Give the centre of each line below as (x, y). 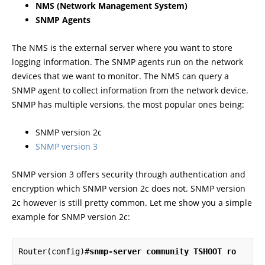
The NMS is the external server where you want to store (122, 48)
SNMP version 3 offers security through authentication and (129, 174)
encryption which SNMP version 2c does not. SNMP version (129, 188)
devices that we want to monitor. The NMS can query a (120, 76)
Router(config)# (54, 251)
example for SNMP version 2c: (71, 217)
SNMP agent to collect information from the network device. (130, 90)
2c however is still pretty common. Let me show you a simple (132, 203)
